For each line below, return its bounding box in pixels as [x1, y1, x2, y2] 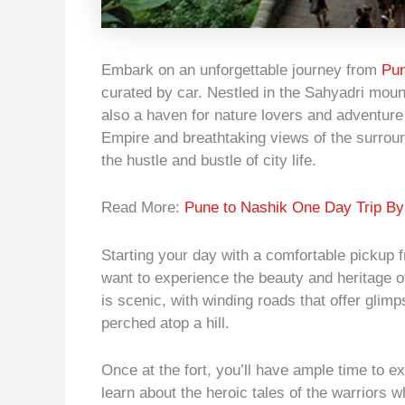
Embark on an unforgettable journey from [101, 61, 381, 80]
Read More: [101, 199, 184, 217]
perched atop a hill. [101, 314, 230, 332]
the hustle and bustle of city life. [101, 152, 316, 170]
